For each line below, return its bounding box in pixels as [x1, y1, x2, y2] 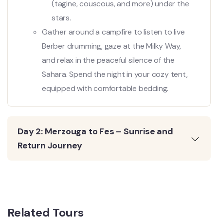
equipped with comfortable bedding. [42, 83, 169, 93]
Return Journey [18, 139, 83, 151]
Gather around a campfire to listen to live [42, 26, 185, 37]
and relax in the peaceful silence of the [42, 54, 175, 65]
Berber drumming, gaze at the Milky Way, [42, 40, 182, 51]
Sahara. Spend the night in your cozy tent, [42, 69, 188, 79]
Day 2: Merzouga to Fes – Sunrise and [18, 125, 173, 137]
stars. [52, 12, 71, 23]
